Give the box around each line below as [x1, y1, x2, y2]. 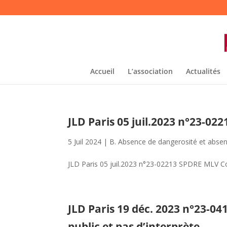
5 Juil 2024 [68, 137, 102, 146]
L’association [127, 66, 173, 76]
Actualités [185, 66, 220, 76]
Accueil [90, 66, 115, 76]
